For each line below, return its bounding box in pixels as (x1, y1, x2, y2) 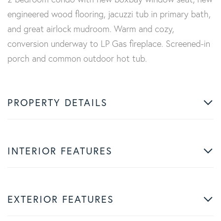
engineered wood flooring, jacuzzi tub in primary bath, (7, 8, 211, 20)
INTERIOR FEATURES (7, 144, 112, 157)
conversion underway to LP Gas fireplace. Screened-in (7, 38, 210, 49)
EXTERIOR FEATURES (7, 192, 114, 206)
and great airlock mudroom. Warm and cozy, (7, 23, 174, 35)
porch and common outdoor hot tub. (7, 53, 147, 64)
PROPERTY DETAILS (7, 96, 108, 109)
